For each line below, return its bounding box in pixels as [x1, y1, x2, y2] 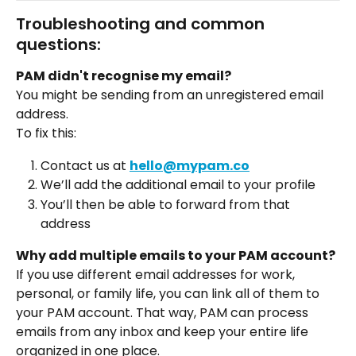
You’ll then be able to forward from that [41, 195, 293, 214]
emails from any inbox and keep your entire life [16, 323, 311, 342]
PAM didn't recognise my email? [16, 66, 236, 85]
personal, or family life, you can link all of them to [16, 284, 323, 304]
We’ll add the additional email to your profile [41, 176, 315, 195]
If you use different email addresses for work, [16, 265, 298, 284]
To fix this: [16, 124, 76, 143]
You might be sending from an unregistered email [16, 86, 327, 105]
